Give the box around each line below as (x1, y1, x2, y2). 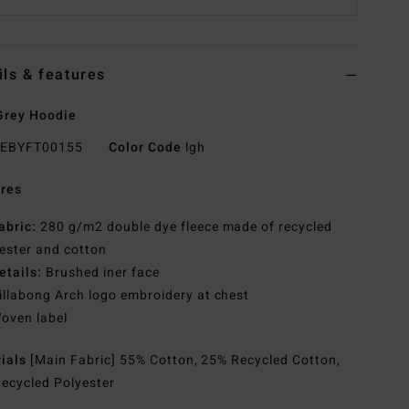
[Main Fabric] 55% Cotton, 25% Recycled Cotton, (30, 351, 341, 371)
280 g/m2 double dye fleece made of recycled (37, 217, 333, 237)
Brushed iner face (42, 263, 160, 283)
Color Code (108, 138, 182, 158)
